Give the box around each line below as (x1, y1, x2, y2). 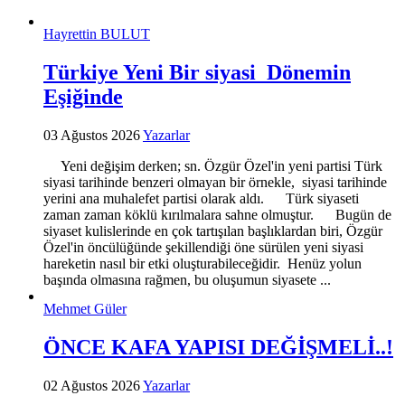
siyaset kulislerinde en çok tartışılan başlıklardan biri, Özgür (43, 223, 382, 240)
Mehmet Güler (43, 301, 127, 317)
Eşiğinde (43, 85, 123, 109)
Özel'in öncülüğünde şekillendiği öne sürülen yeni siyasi (43, 240, 363, 256)
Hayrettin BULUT (43, 26, 150, 42)
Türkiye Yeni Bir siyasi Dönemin (43, 61, 351, 85)
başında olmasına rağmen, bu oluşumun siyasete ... (43, 272, 331, 288)
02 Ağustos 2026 (43, 378, 143, 394)
